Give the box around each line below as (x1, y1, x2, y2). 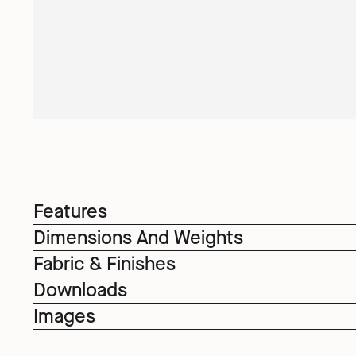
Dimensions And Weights (33, 225, 243, 250)
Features (33, 199, 107, 224)
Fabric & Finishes (33, 251, 176, 277)
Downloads (33, 277, 127, 303)
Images (33, 304, 95, 329)
